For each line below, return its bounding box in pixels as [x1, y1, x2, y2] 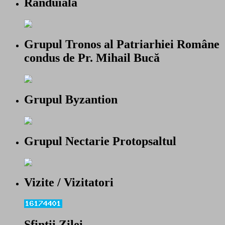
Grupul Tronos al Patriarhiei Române [24, 38, 219, 51]
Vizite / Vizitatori [24, 176, 114, 189]
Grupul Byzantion [24, 92, 118, 106]
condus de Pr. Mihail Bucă [24, 51, 160, 64]
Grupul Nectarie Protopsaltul [24, 134, 176, 148]
